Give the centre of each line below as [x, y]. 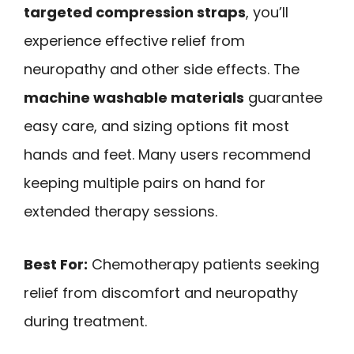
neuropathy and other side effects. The [162, 70]
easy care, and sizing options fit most [156, 126]
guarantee [283, 98]
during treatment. [85, 321]
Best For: [56, 264]
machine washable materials [134, 98]
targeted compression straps [135, 13]
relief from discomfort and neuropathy [161, 292]
